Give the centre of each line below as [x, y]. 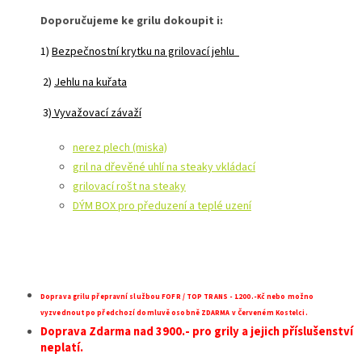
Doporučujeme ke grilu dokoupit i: [133, 21]
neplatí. [63, 347]
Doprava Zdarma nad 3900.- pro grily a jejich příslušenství [197, 331]
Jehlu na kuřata [90, 82]
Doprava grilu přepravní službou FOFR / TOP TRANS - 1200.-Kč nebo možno [177, 297]
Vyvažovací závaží [97, 113]
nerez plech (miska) [120, 147]
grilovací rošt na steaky [129, 186]
